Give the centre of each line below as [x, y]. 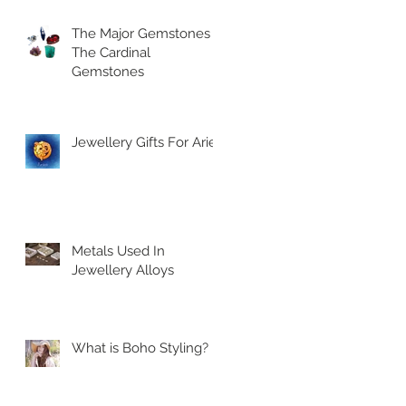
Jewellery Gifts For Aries [147, 143]
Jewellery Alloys [123, 271]
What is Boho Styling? [140, 348]
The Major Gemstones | [144, 34]
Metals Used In [118, 251]
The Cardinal [111, 53]
